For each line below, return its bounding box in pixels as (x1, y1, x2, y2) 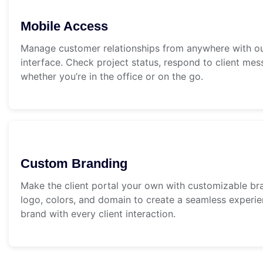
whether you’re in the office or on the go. (21, 70, 203, 83)
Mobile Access (21, 19, 108, 34)
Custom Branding (21, 156, 127, 171)
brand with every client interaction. (21, 208, 176, 220)
